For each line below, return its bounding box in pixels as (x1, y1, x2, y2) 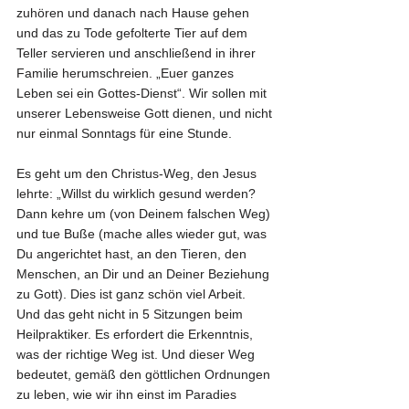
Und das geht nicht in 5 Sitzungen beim (16, 306, 246, 321)
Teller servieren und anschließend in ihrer (16, 45, 259, 60)
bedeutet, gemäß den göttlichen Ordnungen (16, 366, 274, 382)
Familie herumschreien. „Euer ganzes (16, 65, 237, 80)
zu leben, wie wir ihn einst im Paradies (16, 386, 240, 402)
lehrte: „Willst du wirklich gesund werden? (16, 185, 259, 201)
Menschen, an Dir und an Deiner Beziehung (16, 266, 273, 281)
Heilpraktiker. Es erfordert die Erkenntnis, (16, 326, 257, 341)
